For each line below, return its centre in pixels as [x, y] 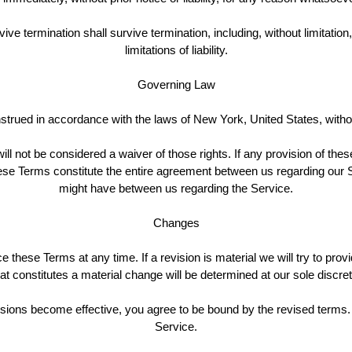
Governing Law [176, 85]
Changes [176, 223]
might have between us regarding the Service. [176, 189]
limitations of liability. [176, 50]
